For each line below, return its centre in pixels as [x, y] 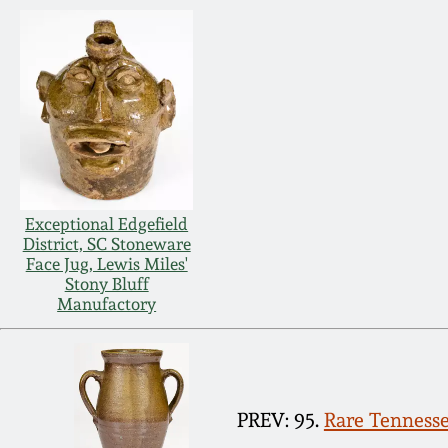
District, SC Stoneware [106, 244]
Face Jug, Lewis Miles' [106, 264]
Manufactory [107, 304]
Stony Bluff [106, 284]
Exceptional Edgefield [107, 224]
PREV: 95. [277, 419]
